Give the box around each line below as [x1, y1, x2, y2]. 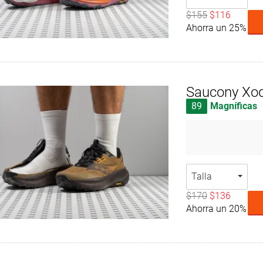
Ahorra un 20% [186, 203, 247, 215]
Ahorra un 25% [186, 22, 247, 34]
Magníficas [210, 100, 258, 112]
